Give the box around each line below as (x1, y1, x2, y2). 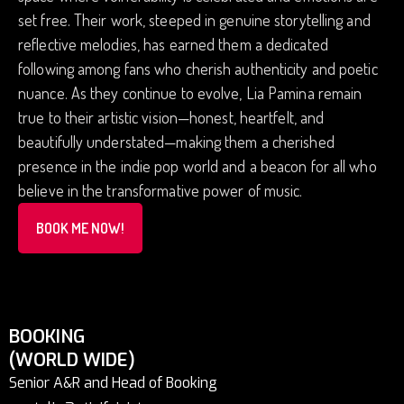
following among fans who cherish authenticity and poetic (18, 59, 378, 78)
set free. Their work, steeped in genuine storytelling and (18, 10, 371, 30)
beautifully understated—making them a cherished (18, 132, 335, 151)
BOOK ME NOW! (36, 219, 124, 237)
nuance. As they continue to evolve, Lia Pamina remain (18, 83, 363, 103)
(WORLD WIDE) (9, 348, 135, 372)
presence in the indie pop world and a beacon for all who (18, 156, 377, 176)
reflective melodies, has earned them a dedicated (18, 34, 328, 54)
